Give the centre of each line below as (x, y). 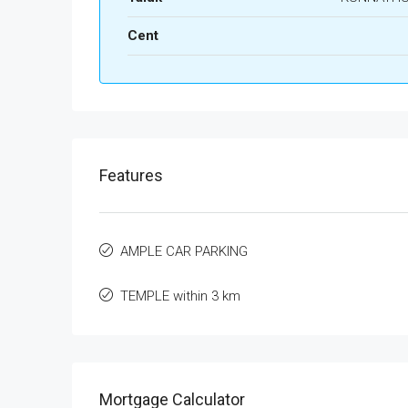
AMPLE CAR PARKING (184, 251)
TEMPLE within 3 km (180, 296)
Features (131, 175)
